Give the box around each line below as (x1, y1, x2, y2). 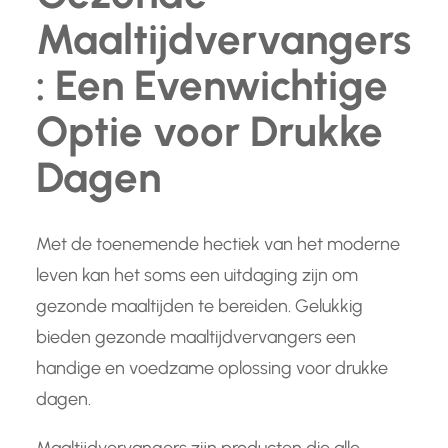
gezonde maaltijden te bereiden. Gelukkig (36, 295, 363, 318)
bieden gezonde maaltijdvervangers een (36, 326, 356, 349)
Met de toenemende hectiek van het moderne (36, 233, 400, 256)
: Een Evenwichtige (36, 60, 388, 112)
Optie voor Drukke (36, 106, 383, 158)
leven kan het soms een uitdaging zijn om (36, 264, 358, 287)
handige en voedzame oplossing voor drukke (36, 357, 388, 380)
